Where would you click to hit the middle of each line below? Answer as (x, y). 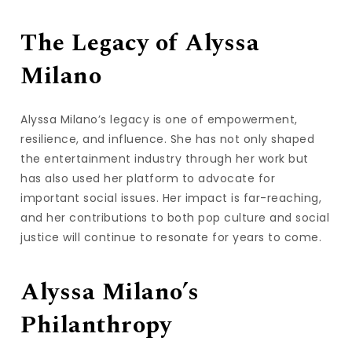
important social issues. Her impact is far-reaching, (171, 198)
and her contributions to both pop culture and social (175, 218)
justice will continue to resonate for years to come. (171, 238)
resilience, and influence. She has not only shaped (168, 139)
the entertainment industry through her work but (165, 159)
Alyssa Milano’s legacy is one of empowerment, (159, 120)
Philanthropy (96, 326)
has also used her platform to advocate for (148, 179)
